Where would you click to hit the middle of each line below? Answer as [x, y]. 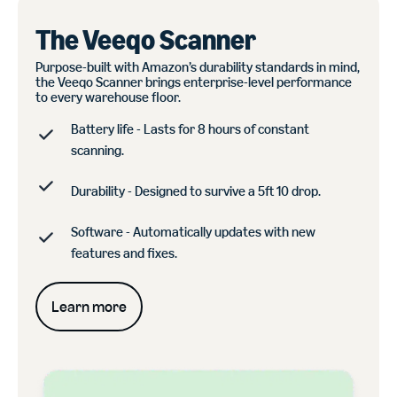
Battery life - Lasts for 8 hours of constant [190, 128]
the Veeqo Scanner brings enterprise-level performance [194, 82]
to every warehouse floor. [108, 97]
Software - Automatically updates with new [193, 231]
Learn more [89, 306]
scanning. [97, 150]
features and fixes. [124, 253]
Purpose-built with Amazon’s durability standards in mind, [198, 66]
